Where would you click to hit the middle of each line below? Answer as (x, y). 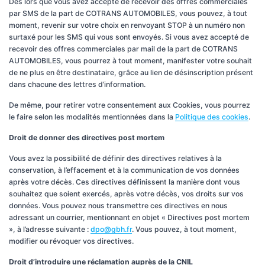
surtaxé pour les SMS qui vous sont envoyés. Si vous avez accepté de (129, 37)
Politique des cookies (212, 117)
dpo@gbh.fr (111, 229)
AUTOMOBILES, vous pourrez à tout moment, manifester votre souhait (130, 60)
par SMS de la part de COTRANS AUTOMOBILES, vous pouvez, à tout (128, 13)
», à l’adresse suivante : (50, 229)
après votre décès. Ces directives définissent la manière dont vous (125, 182)
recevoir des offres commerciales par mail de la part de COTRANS (123, 49)
